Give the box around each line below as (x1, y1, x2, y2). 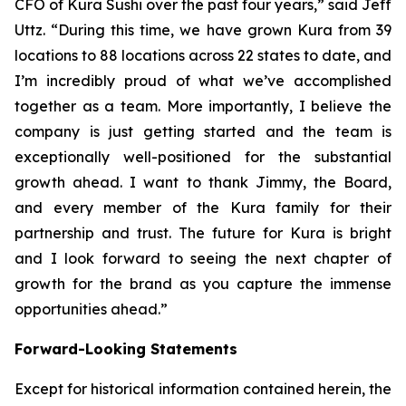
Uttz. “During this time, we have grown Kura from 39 (14, 21, 391, 39)
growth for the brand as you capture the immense (14, 275, 391, 293)
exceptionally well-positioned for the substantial (14, 148, 391, 166)
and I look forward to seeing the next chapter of (14, 249, 391, 267)
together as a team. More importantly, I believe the (14, 97, 391, 115)
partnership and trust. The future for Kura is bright (14, 224, 391, 242)
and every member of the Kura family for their (14, 198, 391, 217)
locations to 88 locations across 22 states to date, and (14, 46, 391, 64)
